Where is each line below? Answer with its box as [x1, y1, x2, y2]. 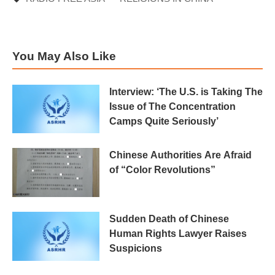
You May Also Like [12, 49, 116, 63]
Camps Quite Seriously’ [109, 115, 219, 126]
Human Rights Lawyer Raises [109, 228, 247, 239]
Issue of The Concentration [109, 101, 236, 112]
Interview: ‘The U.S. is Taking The [109, 86, 263, 97]
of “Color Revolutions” [109, 165, 215, 176]
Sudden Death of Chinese [109, 214, 229, 225]
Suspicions [109, 243, 162, 254]
